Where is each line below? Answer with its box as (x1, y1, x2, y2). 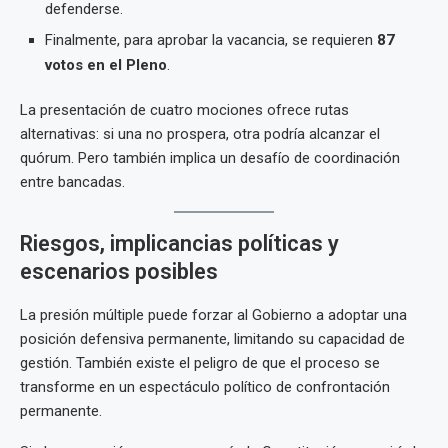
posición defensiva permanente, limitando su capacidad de (20, 330, 405, 348)
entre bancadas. (20, 173, 125, 191)
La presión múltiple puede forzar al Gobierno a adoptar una (20, 306, 407, 324)
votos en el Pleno (45, 56, 167, 74)
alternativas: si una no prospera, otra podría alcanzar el (20, 125, 380, 143)
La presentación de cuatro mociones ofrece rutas (20, 101, 349, 119)
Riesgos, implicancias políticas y (20, 231, 339, 256)
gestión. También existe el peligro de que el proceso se (20, 354, 380, 372)
